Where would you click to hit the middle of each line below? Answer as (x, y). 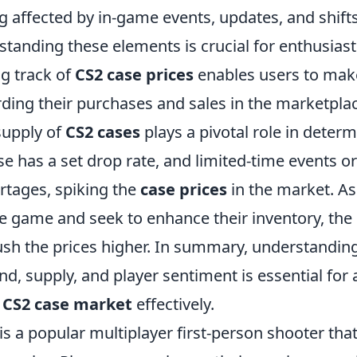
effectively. (173, 304)
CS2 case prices (134, 75)
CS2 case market (67, 304)
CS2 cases (103, 132)
